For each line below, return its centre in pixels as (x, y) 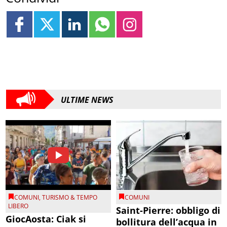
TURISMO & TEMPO (70, 198)
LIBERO (18, 206)
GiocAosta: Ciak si (46, 219)
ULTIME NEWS (87, 100)
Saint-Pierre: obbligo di (168, 211)
